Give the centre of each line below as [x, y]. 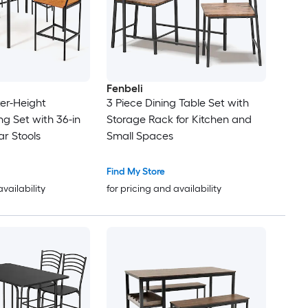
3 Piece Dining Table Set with [177, 103]
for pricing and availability [164, 189]
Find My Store [135, 172]
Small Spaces [140, 136]
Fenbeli [124, 89]
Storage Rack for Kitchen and [179, 120]
